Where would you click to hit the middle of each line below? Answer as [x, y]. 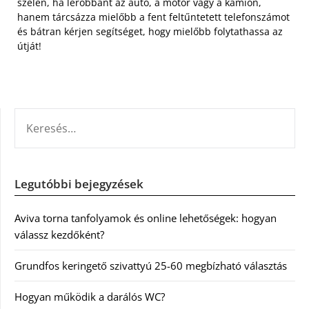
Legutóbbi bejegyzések [79, 184]
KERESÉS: [35, 116]
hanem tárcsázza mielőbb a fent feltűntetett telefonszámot [153, 17]
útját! [29, 46]
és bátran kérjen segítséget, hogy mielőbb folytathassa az [150, 32]
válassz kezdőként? [59, 235]
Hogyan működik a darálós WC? [90, 297]
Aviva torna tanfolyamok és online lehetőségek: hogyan [146, 218]
